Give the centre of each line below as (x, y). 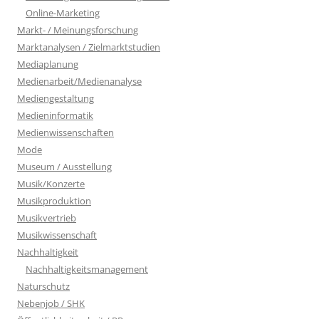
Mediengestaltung (56, 98)
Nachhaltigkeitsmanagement (87, 269)
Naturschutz (43, 286)
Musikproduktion (54, 200)
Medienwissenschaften (66, 132)
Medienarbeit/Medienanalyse (79, 81)
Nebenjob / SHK (51, 303)
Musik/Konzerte (51, 183)
